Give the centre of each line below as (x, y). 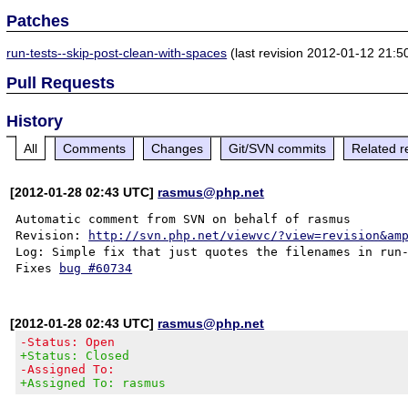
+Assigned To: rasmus (93, 382)
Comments (95, 148)
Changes (178, 148)
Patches (38, 20)
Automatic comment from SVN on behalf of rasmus (184, 219)
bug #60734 (96, 268)
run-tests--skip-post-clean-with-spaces (117, 52)
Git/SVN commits (278, 148)
